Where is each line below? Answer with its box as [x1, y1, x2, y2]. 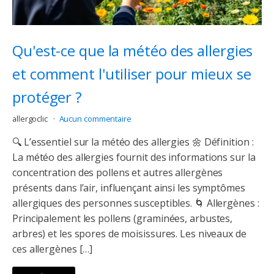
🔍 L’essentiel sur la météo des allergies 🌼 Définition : [12, 135, 254, 149]
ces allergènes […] [12, 242, 93, 256]
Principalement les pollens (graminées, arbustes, [12, 212, 233, 226]
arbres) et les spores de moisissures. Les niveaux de [12, 227, 246, 241]
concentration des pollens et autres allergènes [12, 166, 223, 180]
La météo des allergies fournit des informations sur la [12, 150, 256, 165]
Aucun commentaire [59, 113, 131, 125]
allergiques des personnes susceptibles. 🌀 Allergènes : [12, 196, 259, 210]
